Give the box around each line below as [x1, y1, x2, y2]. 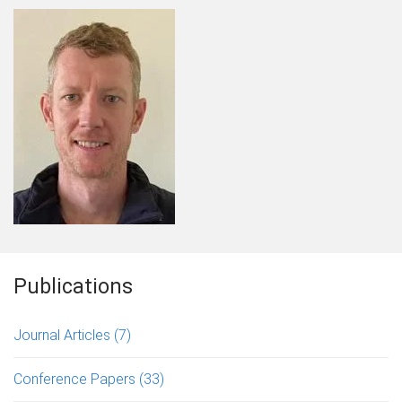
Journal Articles [13, 326, 114, 344]
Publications [13, 274, 133, 299]
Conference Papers [13, 370, 139, 388]
